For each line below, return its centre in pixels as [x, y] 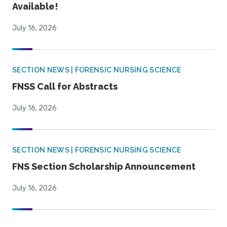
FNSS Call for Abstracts [65, 87]
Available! [35, 7]
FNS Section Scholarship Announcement [104, 167]
